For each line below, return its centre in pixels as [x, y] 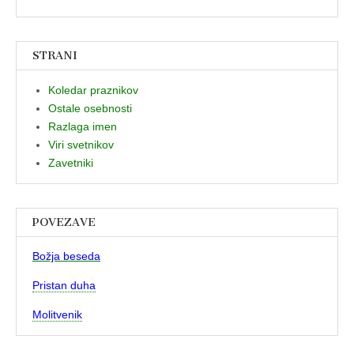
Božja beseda [66, 256]
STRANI [55, 55]
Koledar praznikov [93, 90]
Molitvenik [57, 315]
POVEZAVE [64, 222]
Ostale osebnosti [90, 108]
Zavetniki [71, 162]
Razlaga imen [83, 126]
